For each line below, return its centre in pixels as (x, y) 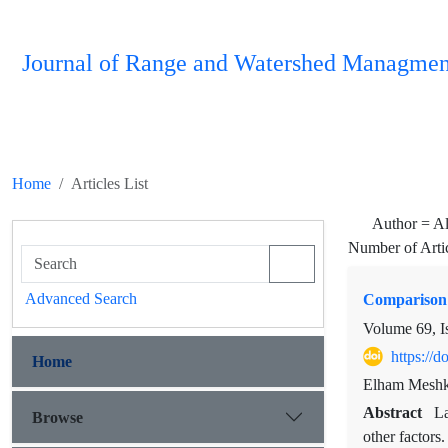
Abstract (394, 413)
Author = (402, 223)
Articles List (109, 183)
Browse (57, 417)
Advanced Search (81, 298)
